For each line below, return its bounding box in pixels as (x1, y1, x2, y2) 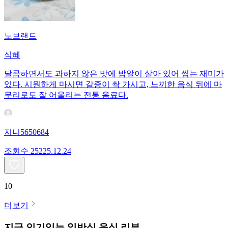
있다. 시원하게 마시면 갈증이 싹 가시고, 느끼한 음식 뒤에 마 (4, 80, 222, 89)
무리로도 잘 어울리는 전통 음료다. (4, 91, 128, 100)
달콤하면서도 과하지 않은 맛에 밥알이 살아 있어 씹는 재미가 (4, 69, 224, 78)
